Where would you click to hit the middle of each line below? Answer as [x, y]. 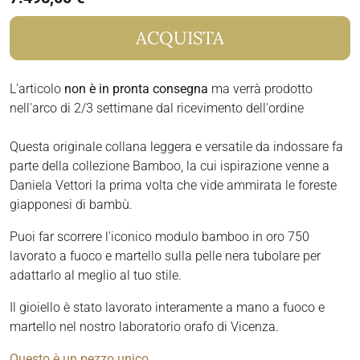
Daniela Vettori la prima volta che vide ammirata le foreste [173, 186]
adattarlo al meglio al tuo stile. [96, 276]
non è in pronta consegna [136, 89]
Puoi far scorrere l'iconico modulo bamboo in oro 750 [160, 237]
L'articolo [37, 89]
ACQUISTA [180, 38]
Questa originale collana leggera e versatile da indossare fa [176, 147]
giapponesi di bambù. [71, 205]
